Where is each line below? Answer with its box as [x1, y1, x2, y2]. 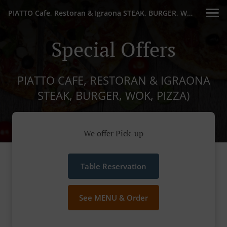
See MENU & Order [79, 193, 148, 203]
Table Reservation [81, 161, 146, 172]
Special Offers [51, 35, 176, 62]
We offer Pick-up [84, 128, 143, 139]
